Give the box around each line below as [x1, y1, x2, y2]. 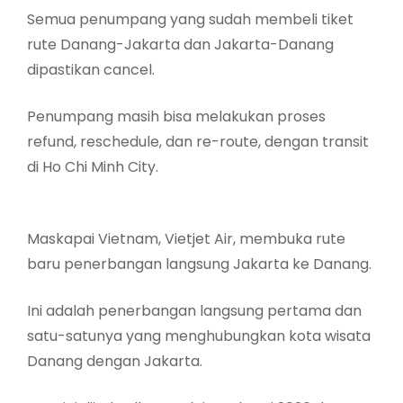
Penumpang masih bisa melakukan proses [27, 105, 326, 127]
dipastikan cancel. [27, 58, 155, 80]
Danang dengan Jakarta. [27, 350, 202, 372]
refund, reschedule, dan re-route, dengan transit [27, 130, 369, 152]
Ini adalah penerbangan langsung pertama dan [27, 300, 362, 321]
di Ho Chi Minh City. [27, 156, 158, 177]
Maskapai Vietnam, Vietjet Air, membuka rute [27, 228, 345, 249]
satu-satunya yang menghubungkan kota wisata [27, 325, 371, 346]
